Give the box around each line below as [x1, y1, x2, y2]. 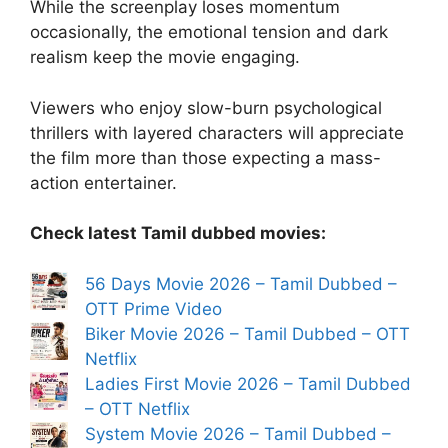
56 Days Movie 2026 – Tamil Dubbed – [85, 273, 397, 294]
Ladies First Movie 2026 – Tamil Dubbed [85, 373, 411, 394]
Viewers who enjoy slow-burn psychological [30, 97, 382, 118]
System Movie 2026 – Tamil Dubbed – [85, 423, 391, 444]
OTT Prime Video [85, 298, 222, 319]
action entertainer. [30, 172, 177, 193]
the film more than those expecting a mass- [30, 147, 381, 168]
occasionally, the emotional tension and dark [30, 22, 388, 42]
